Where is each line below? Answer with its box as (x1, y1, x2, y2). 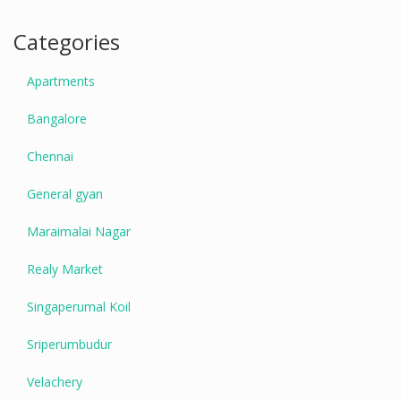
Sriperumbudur (27, 336, 112, 353)
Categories (13, 27, 120, 56)
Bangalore (27, 110, 87, 127)
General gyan (27, 185, 103, 202)
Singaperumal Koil (27, 298, 131, 315)
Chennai (27, 148, 73, 165)
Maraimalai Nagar (27, 223, 131, 240)
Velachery (27, 373, 82, 390)
